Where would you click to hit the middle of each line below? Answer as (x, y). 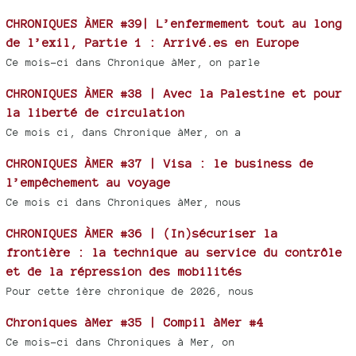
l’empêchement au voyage (89, 183)
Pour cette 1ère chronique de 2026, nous (130, 292)
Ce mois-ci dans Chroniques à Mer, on (121, 342)
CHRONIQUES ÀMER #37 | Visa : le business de (160, 164)
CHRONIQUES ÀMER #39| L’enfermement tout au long (174, 24)
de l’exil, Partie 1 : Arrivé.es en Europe (153, 43)
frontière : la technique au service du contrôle (174, 253)
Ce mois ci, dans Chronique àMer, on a (124, 133)
